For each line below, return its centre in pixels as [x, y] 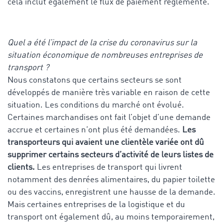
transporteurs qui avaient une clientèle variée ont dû [106, 142]
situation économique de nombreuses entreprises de [105, 55]
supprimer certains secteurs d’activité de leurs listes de [111, 155]
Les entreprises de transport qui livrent [109, 167]
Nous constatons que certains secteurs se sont [95, 80]
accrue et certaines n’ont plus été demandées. [95, 130]
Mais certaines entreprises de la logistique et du [96, 205]
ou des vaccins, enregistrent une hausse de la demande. [111, 192]
